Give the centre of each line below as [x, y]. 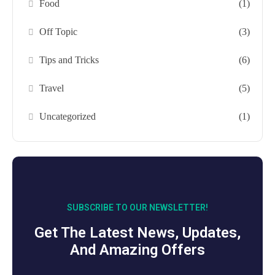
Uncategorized [68, 117]
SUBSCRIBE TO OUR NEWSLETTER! [137, 208]
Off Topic [59, 32]
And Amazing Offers [137, 250]
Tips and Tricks [69, 60]
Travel [52, 88]
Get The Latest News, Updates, [137, 233]
